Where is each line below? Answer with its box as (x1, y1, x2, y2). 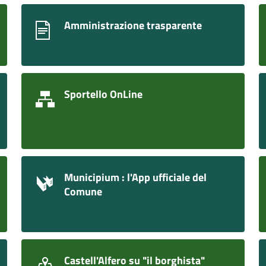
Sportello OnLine (64, 85, 142, 102)
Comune (64, 183, 102, 199)
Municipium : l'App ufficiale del (64, 169, 207, 185)
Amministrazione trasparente (64, 17, 202, 33)
